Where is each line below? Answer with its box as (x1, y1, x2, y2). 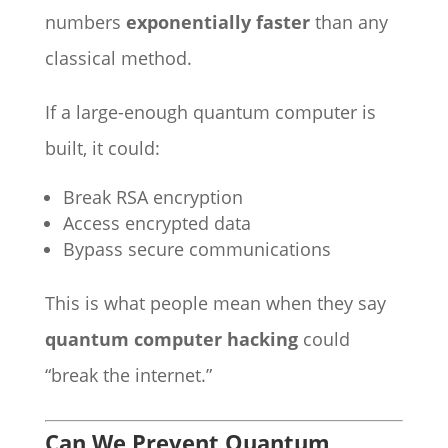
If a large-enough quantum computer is (44, 100, 376, 124)
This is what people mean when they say (44, 291, 386, 315)
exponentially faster (125, 10, 310, 34)
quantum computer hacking (44, 327, 298, 351)
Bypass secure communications (62, 237, 331, 261)
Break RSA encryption (62, 185, 243, 209)
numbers (44, 10, 126, 34)
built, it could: (44, 136, 160, 160)
